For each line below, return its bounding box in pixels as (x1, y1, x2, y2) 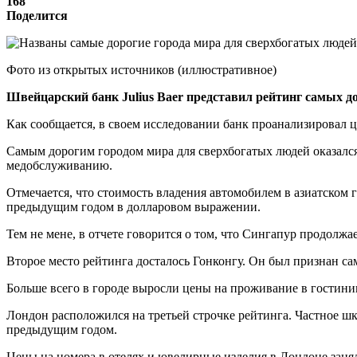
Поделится (6, 8, 68, 22)
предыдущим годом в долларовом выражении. (6, 199, 261, 214)
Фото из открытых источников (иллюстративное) (6, 62, 277, 76)
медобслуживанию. (6, 158, 112, 172)
